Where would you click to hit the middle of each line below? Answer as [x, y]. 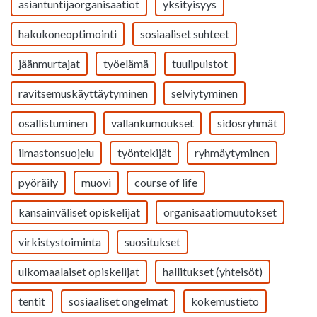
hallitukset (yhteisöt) [213, 271]
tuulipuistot [200, 63]
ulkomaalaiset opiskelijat [79, 271]
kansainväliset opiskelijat [79, 212]
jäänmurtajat [49, 63]
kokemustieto [225, 301]
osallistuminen [53, 123]
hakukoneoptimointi [68, 34]
